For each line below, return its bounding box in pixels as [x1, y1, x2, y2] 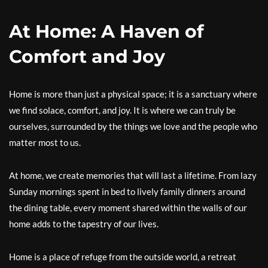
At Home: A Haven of [9, 20, 204, 42]
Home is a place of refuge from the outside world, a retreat [9, 251, 236, 262]
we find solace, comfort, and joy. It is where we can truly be [9, 105, 236, 115]
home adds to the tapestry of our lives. [9, 218, 159, 229]
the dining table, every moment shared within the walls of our [9, 202, 247, 213]
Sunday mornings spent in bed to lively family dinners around [9, 186, 245, 197]
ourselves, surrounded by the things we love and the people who [9, 121, 257, 132]
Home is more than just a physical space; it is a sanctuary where [9, 89, 257, 99]
